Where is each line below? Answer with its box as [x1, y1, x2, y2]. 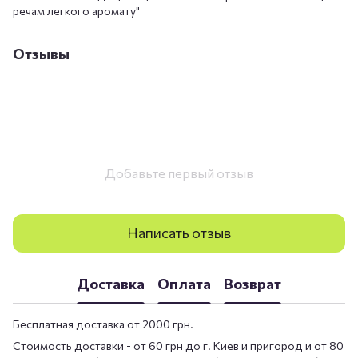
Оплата [157, 275, 211, 293]
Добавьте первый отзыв [105, 165, 253, 181]
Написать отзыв [127, 224, 231, 242]
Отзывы [13, 44, 70, 62]
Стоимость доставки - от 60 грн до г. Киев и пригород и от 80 [13, 338, 344, 352]
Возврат [224, 275, 281, 293]
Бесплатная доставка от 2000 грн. [13, 316, 193, 331]
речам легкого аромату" [13, 3, 140, 18]
